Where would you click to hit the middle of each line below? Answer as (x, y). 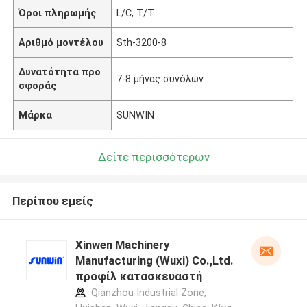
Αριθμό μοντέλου (61, 42)
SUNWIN (136, 115)
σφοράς (38, 85)
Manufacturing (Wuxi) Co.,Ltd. (154, 261)
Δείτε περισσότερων (153, 157)
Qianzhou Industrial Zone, (147, 293)
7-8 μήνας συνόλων (160, 78)
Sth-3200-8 (142, 42)
